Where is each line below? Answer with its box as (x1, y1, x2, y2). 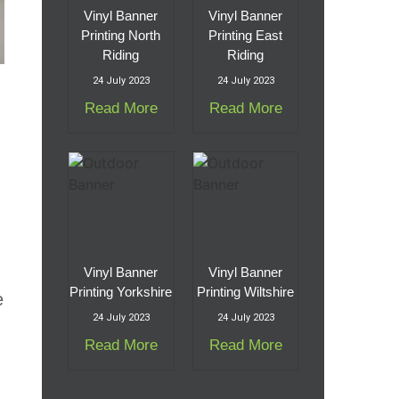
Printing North (81, 28, 161, 43)
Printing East (208, 28, 283, 43)
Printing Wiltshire (197, 284, 295, 299)
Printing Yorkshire (69, 284, 173, 299)
